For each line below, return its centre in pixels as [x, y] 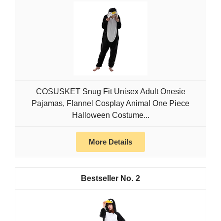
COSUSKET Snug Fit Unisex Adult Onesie [110, 92]
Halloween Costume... [110, 115]
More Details [110, 142]
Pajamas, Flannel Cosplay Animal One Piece [110, 104]
